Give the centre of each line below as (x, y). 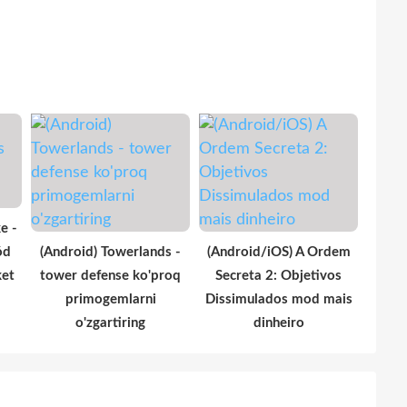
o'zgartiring (110, 323)
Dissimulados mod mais (278, 299)
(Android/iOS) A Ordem (278, 252)
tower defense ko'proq (110, 275)
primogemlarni (110, 299)
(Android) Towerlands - (110, 252)
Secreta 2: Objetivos (278, 275)
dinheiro (278, 323)
